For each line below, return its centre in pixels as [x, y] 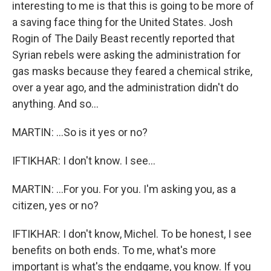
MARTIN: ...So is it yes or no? [80, 132]
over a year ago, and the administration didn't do [125, 87]
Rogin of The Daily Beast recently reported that [123, 38]
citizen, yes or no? [55, 205]
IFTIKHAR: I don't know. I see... [84, 161]
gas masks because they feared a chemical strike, [132, 71]
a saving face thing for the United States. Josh [122, 22]
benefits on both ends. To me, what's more [114, 250]
